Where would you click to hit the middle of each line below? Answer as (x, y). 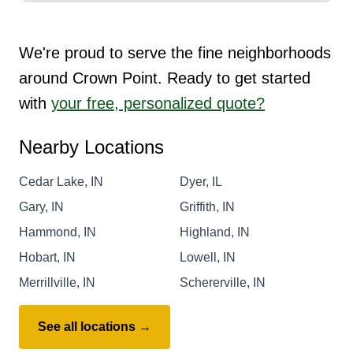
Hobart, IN (47, 257)
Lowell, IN (208, 257)
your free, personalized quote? (158, 103)
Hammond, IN (58, 232)
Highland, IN (215, 232)
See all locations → (95, 326)
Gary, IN (41, 206)
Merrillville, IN (57, 282)
